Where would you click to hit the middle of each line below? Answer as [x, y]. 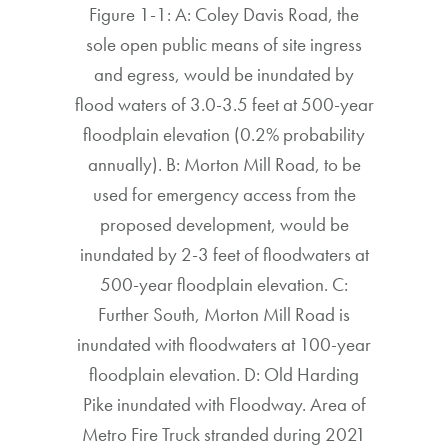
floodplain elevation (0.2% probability [224, 134]
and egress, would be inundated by [224, 74]
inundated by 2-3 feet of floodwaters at [224, 254]
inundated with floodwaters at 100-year [224, 344]
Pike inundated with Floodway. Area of [224, 404]
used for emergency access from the [224, 194]
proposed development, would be [224, 224]
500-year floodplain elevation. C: [224, 284]
